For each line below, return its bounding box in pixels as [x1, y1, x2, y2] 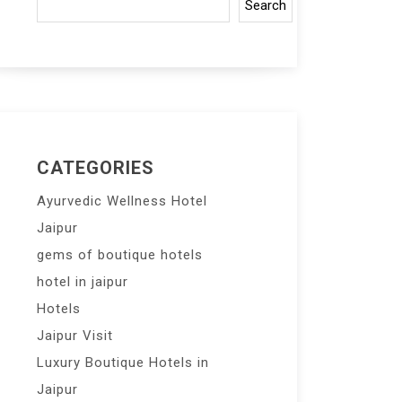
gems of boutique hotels [37, 247, 203, 263]
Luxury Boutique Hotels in [37, 354, 209, 371]
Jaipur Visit [37, 328, 113, 344]
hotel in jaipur [37, 274, 128, 290]
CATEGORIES [37, 157, 154, 179]
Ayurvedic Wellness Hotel [37, 193, 207, 209]
